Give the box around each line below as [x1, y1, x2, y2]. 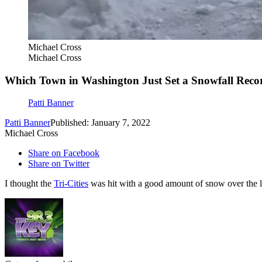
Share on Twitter [28, 158, 89, 169]
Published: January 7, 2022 [50, 118, 150, 128]
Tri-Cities [54, 178, 88, 189]
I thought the [5, 178, 54, 189]
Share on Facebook [28, 148, 99, 158]
